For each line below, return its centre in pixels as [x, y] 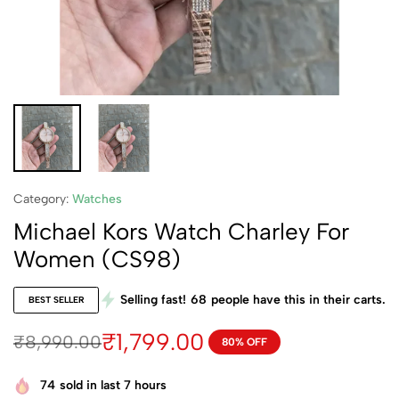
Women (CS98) [97, 259]
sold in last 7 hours [113, 386]
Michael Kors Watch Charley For [181, 232]
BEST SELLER [56, 300]
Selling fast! [153, 300]
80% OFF [244, 342]
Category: [43, 199]
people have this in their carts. [298, 300]
